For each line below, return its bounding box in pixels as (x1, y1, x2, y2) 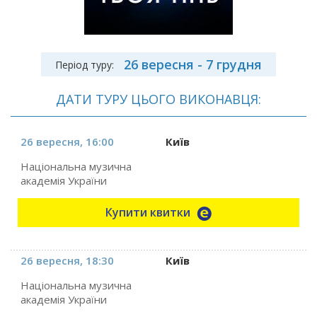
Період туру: (55, 57, 114, 71)
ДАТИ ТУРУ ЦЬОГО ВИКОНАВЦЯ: (56, 91, 261, 108)
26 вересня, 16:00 (21, 134, 115, 149)
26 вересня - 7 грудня (124, 56, 262, 73)
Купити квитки (105, 204, 193, 220)
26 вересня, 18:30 (21, 253, 115, 267)
